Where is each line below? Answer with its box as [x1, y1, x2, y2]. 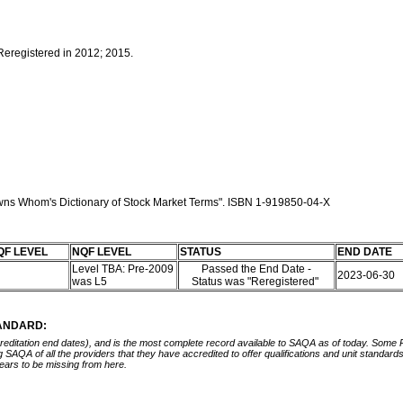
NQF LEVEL [71, 246, 131, 258]
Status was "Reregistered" [191, 275, 321, 288]
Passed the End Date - [201, 263, 311, 275]
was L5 [71, 275, 110, 288]
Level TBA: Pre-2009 [71, 263, 174, 275]
